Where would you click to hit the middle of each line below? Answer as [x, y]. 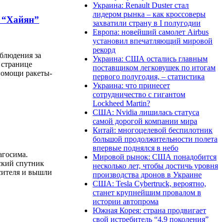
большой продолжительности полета [155, 139]
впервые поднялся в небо [136, 148]
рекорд [104, 50]
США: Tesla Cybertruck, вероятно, [149, 183]
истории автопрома [126, 201]
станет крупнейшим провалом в [147, 192]
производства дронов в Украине [147, 174]
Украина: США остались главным [150, 58]
